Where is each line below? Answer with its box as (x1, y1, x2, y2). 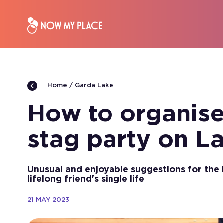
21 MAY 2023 (27, 197, 69, 203)
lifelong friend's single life (27, 175, 144, 184)
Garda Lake (75, 82, 113, 89)
